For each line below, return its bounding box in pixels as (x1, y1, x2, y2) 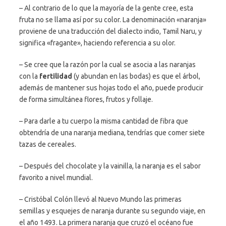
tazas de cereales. (19, 140, 76, 148)
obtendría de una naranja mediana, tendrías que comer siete (19, 128, 205, 137)
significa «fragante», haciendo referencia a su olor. (19, 38, 176, 47)
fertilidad (39, 72, 74, 80)
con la (19, 72, 39, 80)
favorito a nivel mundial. (19, 173, 93, 182)
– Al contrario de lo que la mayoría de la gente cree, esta (19, 4, 193, 12)
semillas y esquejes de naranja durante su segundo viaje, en (19, 206, 205, 215)
